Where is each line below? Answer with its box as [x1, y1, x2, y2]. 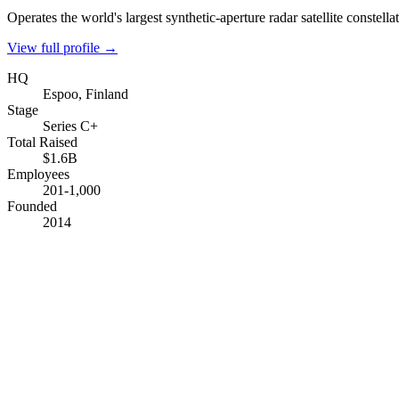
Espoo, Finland [43, 85, 128, 102]
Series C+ [43, 118, 98, 134]
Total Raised [7, 134, 77, 150]
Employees [7, 166, 69, 182]
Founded [7, 198, 57, 214]
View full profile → [7, 39, 118, 55]
